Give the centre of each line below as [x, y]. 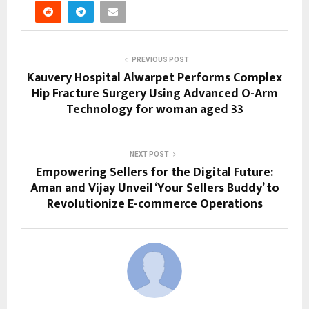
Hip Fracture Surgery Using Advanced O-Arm [154, 94]
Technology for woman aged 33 [154, 110]
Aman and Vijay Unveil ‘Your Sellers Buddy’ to [154, 189]
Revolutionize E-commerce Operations [154, 205]
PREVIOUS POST [160, 60]
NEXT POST [149, 154]
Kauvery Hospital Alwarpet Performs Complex [154, 78]
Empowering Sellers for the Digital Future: [154, 173]
